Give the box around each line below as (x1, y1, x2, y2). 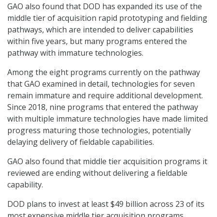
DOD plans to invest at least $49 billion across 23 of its (7, 199, 204, 210)
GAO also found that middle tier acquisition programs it (7, 156, 207, 167)
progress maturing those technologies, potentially (7, 125, 191, 136)
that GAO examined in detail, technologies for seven (7, 78, 195, 90)
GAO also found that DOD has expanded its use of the (7, 1, 202, 12)
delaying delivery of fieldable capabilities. (7, 137, 154, 148)
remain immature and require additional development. (7, 90, 203, 101)
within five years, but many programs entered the (7, 36, 187, 47)
